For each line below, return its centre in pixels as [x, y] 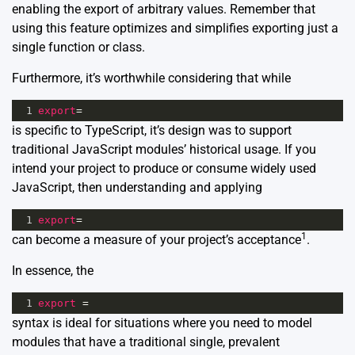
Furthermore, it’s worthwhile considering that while [151, 78]
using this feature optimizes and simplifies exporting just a [175, 29]
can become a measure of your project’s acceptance [157, 240]
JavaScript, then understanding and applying [137, 188]
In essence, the [53, 271]
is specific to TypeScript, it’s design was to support [152, 131]
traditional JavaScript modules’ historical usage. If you [164, 150]
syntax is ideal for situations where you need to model [162, 323]
